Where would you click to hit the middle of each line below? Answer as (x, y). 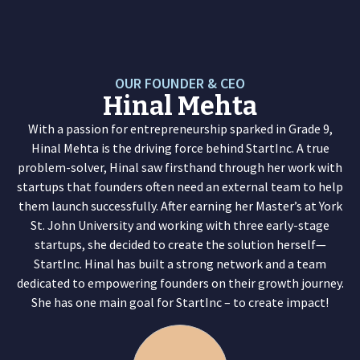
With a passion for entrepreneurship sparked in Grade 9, (180, 129)
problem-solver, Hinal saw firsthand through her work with (180, 167)
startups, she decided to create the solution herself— (180, 244)
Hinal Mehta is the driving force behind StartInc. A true (180, 148)
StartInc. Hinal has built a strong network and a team (180, 264)
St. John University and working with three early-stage (180, 225)
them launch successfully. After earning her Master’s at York (180, 206)
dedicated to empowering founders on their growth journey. (180, 283)
